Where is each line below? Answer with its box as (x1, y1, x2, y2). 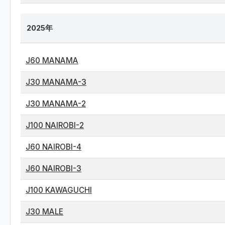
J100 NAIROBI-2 (26, 121, 84, 130)
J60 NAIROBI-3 (26, 164, 81, 173)
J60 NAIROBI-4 (26, 142, 81, 152)
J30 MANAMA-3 (26, 77, 86, 87)
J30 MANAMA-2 (26, 99, 86, 108)
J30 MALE (26, 207, 63, 216)
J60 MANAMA (26, 56, 78, 65)
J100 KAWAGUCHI (26, 185, 92, 195)
